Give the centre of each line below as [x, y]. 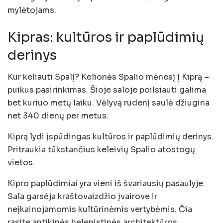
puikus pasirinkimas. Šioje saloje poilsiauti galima [107, 90]
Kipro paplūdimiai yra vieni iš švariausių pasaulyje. [106, 184]
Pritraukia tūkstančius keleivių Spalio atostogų [101, 150]
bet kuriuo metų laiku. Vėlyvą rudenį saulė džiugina [109, 103]
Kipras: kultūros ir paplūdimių [106, 37]
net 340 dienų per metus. [58, 116]
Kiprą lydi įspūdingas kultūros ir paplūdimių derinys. [111, 137]
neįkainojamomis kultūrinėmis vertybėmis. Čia [100, 210]
